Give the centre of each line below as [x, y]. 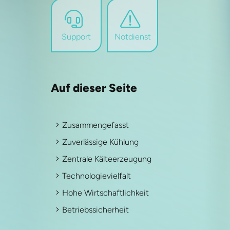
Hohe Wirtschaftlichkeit [105, 193]
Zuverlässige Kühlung [100, 142]
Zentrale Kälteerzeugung [107, 159]
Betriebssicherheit [95, 210]
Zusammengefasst [95, 125]
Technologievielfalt [96, 176]
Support [76, 37]
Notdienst [132, 37]
